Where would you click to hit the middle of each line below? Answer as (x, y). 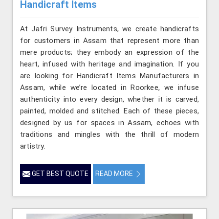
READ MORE (115, 173)
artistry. (33, 146)
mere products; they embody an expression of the (109, 52)
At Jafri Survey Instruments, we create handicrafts (109, 29)
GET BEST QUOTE (59, 173)
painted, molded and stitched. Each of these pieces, (109, 111)
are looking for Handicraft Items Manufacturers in (109, 76)
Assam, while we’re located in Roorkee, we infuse (109, 87)
